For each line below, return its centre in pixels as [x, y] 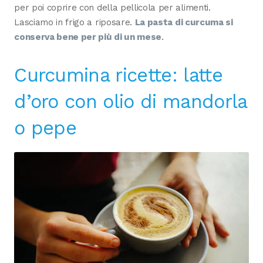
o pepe [45, 128]
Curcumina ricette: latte [118, 75]
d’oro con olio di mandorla [131, 102]
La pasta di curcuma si [184, 23]
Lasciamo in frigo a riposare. [75, 23]
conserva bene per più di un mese [88, 37]
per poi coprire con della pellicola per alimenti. [112, 8]
